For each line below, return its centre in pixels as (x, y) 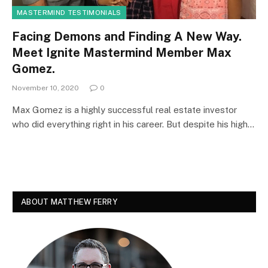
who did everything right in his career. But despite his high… (133, 124)
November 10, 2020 (45, 88)
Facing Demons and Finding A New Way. (127, 36)
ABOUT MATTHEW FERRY (69, 202)
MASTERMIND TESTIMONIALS (69, 12)
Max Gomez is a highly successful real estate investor (124, 109)
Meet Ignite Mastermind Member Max (122, 52)
